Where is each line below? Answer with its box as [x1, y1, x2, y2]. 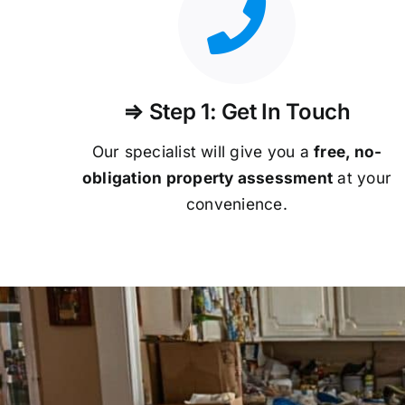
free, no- [314, 141, 382, 161]
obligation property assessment [81, 167, 334, 187]
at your [333, 167, 392, 187]
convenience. [186, 193, 287, 213]
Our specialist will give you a [91, 141, 315, 161]
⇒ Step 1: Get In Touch [123, 98, 351, 125]
